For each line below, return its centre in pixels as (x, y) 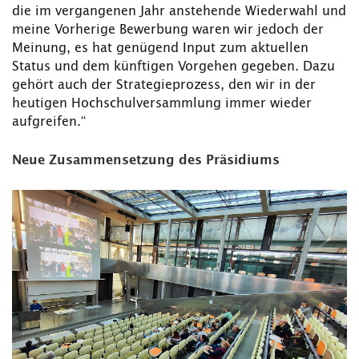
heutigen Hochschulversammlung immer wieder (162, 104)
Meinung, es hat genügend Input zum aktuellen (160, 48)
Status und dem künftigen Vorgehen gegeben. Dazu (173, 67)
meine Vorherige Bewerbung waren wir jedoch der (168, 30)
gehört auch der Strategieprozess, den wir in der (164, 85)
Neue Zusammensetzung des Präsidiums (146, 161)
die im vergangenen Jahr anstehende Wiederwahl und (179, 12)
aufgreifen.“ (49, 122)
